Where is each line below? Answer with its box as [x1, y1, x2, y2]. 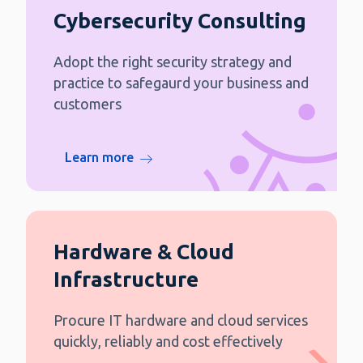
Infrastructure [53, 267, 199, 291]
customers [53, 95, 122, 112]
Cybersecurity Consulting [53, 8, 306, 32]
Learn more [65, 149, 137, 164]
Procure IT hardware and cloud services [53, 311, 308, 328]
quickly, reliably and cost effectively [53, 332, 283, 349]
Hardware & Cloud [53, 239, 234, 263]
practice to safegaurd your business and [53, 74, 309, 91]
